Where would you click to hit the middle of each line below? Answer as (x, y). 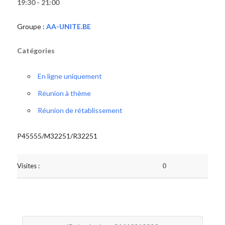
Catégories (36, 50)
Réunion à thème (64, 93)
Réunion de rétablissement (80, 110)
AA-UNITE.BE (68, 26)
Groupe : (31, 26)
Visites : (28, 166)
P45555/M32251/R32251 (57, 136)
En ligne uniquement (70, 76)
